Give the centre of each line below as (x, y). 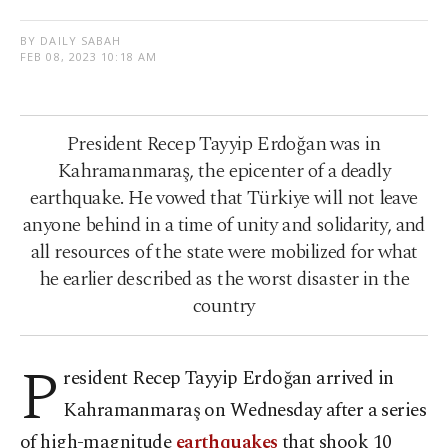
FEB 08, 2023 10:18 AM (89, 57)
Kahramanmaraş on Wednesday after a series (245, 411)
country (224, 306)
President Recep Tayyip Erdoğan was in (224, 144)
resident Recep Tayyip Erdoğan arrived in (228, 379)
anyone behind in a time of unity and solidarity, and (224, 225)
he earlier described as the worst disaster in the (224, 279)
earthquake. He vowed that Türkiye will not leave (224, 198)
